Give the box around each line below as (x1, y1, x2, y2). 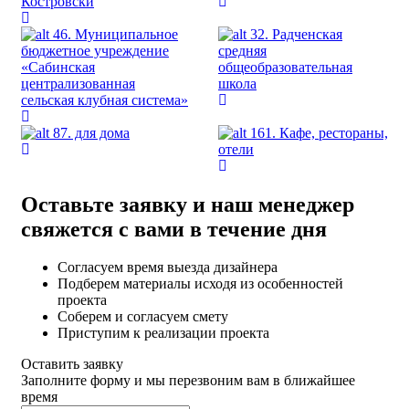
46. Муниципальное (53, 26, 178, 42)
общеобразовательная (218, 58, 352, 75)
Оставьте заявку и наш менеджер (21, 192, 354, 216)
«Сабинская (21, 58, 95, 75)
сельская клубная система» (21, 91, 188, 108)
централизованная (21, 75, 135, 91)
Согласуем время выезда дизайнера (58, 259, 278, 276)
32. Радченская (250, 26, 342, 42)
